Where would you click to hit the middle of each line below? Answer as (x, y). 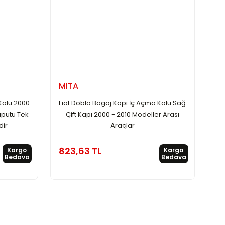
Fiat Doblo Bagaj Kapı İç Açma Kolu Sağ (123, 103)
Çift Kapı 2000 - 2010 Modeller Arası (122, 114)
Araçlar (122, 125)
